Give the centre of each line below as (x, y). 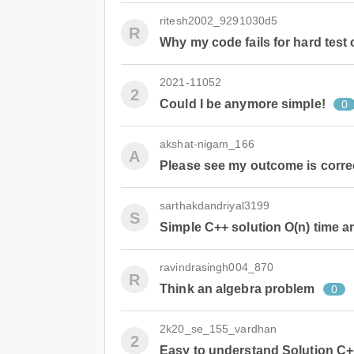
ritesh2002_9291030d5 (219, 21)
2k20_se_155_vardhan (218, 329)
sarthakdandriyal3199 (215, 205)
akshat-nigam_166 (207, 144)
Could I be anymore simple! (243, 104)
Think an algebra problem (237, 289)
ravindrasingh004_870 (217, 267)
